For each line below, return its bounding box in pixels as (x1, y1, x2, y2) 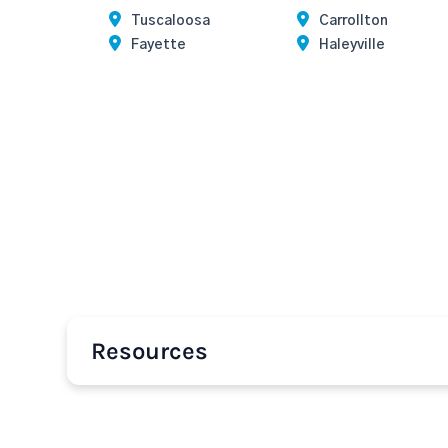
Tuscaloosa (131, 14, 211, 28)
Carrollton (318, 14, 388, 28)
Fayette (131, 38, 187, 52)
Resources (91, 337, 208, 365)
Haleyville (318, 38, 385, 52)
